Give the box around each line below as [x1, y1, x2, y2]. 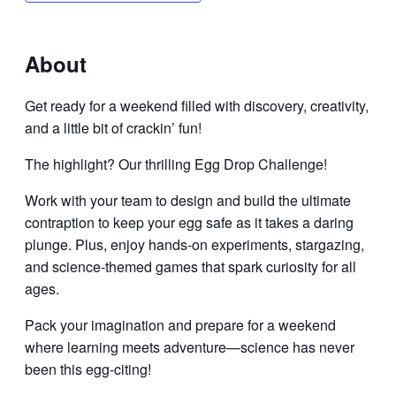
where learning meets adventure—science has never [25, 337, 354, 358]
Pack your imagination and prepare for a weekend [25, 315, 336, 336]
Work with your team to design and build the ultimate [25, 190, 351, 211]
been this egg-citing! [25, 359, 151, 380]
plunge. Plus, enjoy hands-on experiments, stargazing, [25, 234, 364, 255]
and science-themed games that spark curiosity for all [25, 256, 356, 278]
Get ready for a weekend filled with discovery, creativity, [25, 95, 369, 117]
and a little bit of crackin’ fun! [25, 118, 202, 139]
